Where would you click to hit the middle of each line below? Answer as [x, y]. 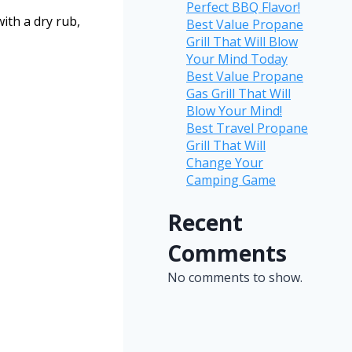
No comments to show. [235, 277]
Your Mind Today [237, 59]
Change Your [225, 162]
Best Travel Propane [247, 128]
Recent [205, 222]
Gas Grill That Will [238, 93]
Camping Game [231, 180]
